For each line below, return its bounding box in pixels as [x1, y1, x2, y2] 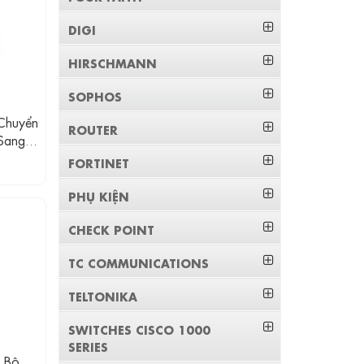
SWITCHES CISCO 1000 [68, 321, 211, 337]
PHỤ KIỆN [68, 188, 130, 204]
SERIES [68, 338, 109, 354]
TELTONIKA [68, 288, 138, 304]
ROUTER [68, 121, 119, 137]
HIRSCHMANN [68, 54, 158, 71]
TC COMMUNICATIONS [68, 254, 210, 271]
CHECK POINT [68, 221, 155, 237]
